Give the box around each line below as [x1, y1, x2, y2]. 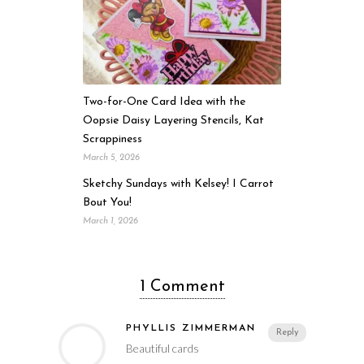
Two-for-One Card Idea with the [83, 95, 245, 108]
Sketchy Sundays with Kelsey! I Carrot [83, 177, 274, 190]
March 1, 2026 [83, 216, 138, 226]
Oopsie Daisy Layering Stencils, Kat [83, 114, 264, 127]
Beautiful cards [125, 340, 199, 355]
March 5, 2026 [83, 153, 140, 162]
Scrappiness [83, 132, 142, 145]
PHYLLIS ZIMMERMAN [125, 323, 256, 333]
